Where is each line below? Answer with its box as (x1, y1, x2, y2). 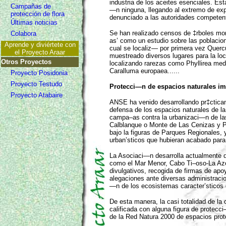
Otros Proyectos (1, 58, 51, 66)
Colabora (11, 30, 36, 37)
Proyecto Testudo (11, 80, 62, 88)
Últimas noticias (11, 19, 58, 26)
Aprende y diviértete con (4, 41, 76, 48)
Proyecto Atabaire (11, 91, 63, 99)
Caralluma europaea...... (109, 67, 180, 75)
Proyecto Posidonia (11, 69, 68, 77)
